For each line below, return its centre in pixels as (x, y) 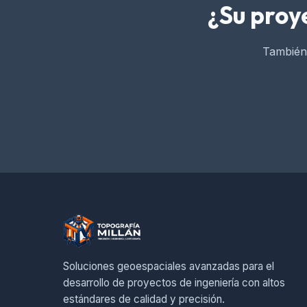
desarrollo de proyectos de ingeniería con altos (174, 283)
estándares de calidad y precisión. (144, 299)
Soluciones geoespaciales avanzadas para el (169, 266)
